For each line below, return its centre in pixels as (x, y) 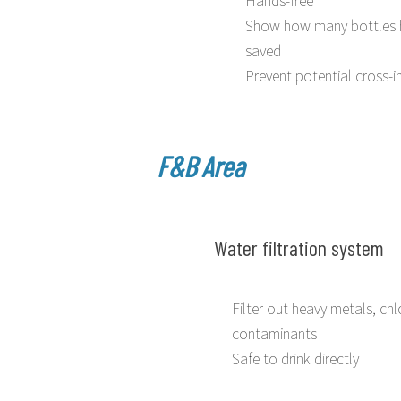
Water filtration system (299, 247)
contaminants (274, 333)
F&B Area (200, 165)
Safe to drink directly (295, 358)
